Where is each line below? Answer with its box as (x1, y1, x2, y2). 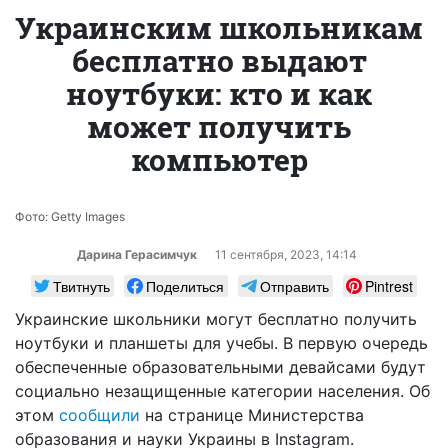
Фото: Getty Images (15, 208, 125, 224)
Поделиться (146, 275, 224, 296)
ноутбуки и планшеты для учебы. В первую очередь (15, 332, 428, 353)
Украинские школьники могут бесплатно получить (15, 308, 417, 329)
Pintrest (365, 275, 413, 296)
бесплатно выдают (71, 40, 367, 80)
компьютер (130, 139, 308, 179)
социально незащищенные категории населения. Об (15, 380, 430, 401)
